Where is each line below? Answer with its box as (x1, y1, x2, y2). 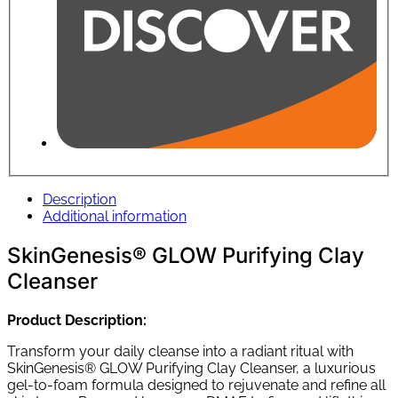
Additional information (43, 208, 187, 226)
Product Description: (7, 311, 147, 329)
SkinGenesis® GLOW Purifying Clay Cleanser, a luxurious (7, 359, 376, 377)
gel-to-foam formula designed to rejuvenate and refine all (7, 376, 386, 394)
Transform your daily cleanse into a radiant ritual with (7, 342, 354, 360)
